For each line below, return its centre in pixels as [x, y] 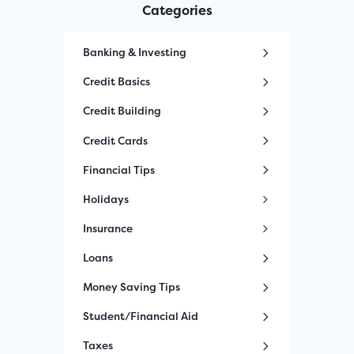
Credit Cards [115, 140]
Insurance [108, 228]
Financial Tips [119, 169]
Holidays [106, 199]
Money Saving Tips [132, 287]
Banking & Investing [135, 53]
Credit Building [122, 111]
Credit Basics [117, 82]
